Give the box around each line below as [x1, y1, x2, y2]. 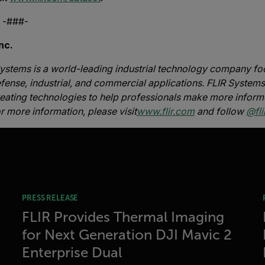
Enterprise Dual [22, 245, 122, 260]
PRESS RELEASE [22, 193, 79, 202]
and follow [195, 105, 246, 117]
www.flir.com [137, 105, 195, 117]
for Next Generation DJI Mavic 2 [22, 227, 232, 243]
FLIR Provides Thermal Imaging [22, 209, 225, 225]
